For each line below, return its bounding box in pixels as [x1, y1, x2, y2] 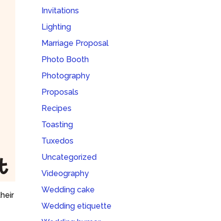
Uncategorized [41, 152, 97, 162]
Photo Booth [41, 55, 89, 64]
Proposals [41, 87, 79, 97]
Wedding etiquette [41, 201, 112, 211]
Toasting [41, 120, 74, 129]
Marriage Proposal [41, 38, 109, 48]
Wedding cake [41, 185, 95, 194]
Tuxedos [41, 136, 74, 146]
